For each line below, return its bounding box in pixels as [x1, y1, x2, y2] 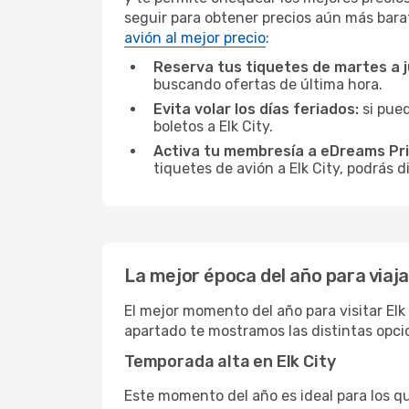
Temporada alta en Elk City [124, 351, 336, 372]
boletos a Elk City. [153, 118, 273, 135]
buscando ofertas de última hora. [153, 76, 383, 93]
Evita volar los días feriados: [153, 100, 359, 118]
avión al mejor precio [124, 29, 266, 47]
